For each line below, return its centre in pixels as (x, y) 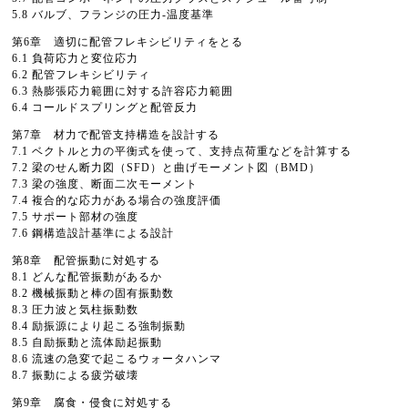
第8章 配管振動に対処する (86, 260)
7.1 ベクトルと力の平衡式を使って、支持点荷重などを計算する (182, 151)
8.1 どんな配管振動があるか (87, 277)
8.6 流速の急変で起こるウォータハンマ (117, 359)
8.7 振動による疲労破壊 (75, 375)
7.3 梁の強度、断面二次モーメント (105, 184)
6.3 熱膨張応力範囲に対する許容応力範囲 (122, 91)
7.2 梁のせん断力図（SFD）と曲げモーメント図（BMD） (166, 168)
